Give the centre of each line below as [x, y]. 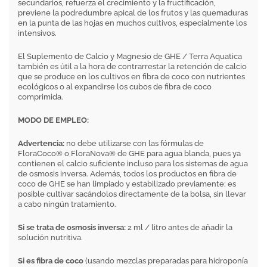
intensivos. [37, 33]
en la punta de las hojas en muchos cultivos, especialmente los [132, 23]
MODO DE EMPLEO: [53, 120]
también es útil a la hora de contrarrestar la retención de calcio [132, 66]
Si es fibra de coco [51, 261]
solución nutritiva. [50, 237]
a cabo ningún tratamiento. [67, 204]
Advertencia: [41, 143]
